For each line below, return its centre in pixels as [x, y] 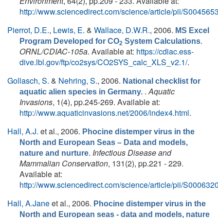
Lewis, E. [69, 30]
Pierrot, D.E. [28, 30]
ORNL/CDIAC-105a [54, 51]
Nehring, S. [78, 81]
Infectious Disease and [132, 153]
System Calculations [162, 41]
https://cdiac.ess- [165, 51]
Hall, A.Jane [28, 203]
